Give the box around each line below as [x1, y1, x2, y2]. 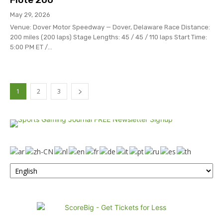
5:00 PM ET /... [10, 43, 52, 51]
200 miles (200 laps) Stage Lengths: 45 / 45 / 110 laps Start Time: [10, 33, 73, 41]
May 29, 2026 [10, 10, 50, 18]
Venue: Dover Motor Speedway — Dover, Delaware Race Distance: [10, 23, 164, 31]
